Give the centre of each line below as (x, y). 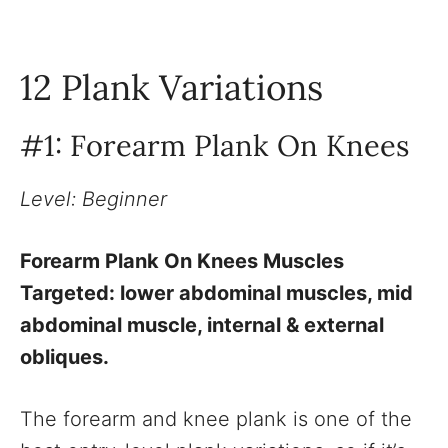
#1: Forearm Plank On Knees (214, 146)
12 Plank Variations (171, 88)
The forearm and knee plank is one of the (216, 419)
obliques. (64, 357)
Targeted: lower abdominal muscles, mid (216, 293)
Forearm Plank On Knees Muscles (182, 261)
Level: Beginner (93, 199)
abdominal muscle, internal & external (202, 325)
